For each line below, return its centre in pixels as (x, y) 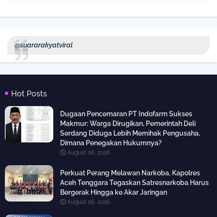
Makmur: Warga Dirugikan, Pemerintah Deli (128, 124)
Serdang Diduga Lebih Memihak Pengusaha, (130, 133)
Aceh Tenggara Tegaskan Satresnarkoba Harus (134, 183)
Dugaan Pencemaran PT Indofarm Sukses (126, 114)
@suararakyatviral (44, 45)
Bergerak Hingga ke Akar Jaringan (114, 193)
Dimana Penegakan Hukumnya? (111, 143)
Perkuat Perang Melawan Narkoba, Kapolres (130, 173)
